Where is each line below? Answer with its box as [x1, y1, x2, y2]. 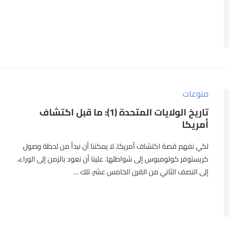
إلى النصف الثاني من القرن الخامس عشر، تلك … [74, 165, 209, 178]
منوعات [182, 85, 209, 101]
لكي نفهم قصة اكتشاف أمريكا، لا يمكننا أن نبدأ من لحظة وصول [23, 139, 209, 153]
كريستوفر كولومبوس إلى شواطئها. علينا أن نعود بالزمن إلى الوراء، [17, 152, 209, 166]
